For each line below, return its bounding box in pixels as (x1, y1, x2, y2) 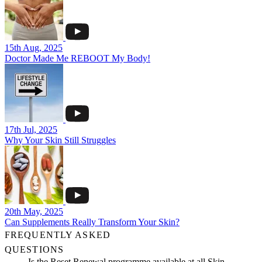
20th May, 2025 (5, 206, 63, 216)
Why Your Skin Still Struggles (5, 135, 116, 145)
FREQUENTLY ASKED (5, 230, 111, 240)
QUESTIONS (5, 244, 64, 254)
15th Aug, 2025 (5, 43, 63, 53)
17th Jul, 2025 (5, 125, 57, 135)
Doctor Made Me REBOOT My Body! (5, 53, 150, 63)
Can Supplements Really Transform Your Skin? (5, 217, 180, 227)
